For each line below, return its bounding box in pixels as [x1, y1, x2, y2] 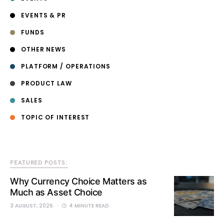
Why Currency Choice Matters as [10, 176, 147, 187]
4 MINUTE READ [69, 202, 108, 210]
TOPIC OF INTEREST [21, 113, 90, 122]
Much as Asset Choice [10, 187, 103, 198]
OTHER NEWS [21, 45, 66, 54]
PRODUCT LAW [21, 79, 72, 88]
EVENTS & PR [21, 11, 66, 20]
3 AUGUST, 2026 [10, 202, 53, 210]
